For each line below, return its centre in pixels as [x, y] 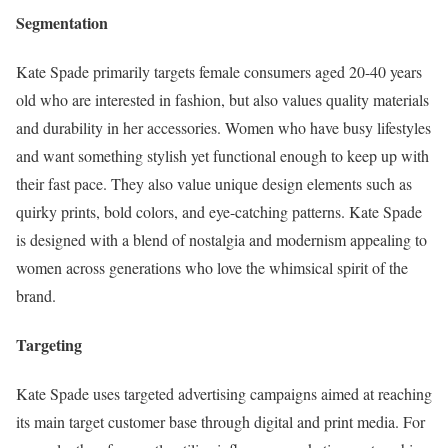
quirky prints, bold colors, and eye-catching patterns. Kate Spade [219, 211]
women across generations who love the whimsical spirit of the [212, 267]
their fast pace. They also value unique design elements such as [214, 183]
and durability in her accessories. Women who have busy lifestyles [223, 127]
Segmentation [62, 22]
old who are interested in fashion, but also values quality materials [222, 99]
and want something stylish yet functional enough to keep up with [222, 155]
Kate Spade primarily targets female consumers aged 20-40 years [219, 71]
